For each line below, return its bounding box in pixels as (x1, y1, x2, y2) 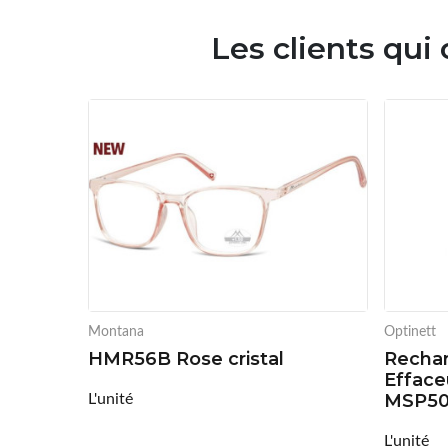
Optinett (383, 320, 436, 340)
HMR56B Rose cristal (87, 347, 284, 370)
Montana (87, 320, 144, 340)
